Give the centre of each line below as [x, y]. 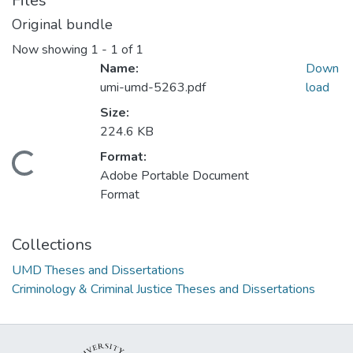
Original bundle [62, 24]
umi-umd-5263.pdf [153, 88]
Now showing [51, 50]
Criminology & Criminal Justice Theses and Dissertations [163, 290]
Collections [52, 245]
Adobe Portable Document [175, 176]
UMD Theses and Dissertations [98, 271]
